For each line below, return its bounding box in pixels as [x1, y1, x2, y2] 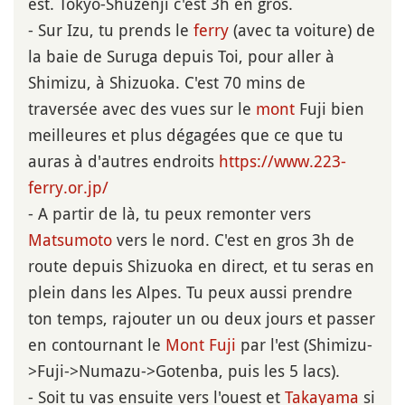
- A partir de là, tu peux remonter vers [28, 202, 311, 225]
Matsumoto [28, 229, 112, 251]
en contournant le [28, 334, 165, 356]
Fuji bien [295, 98, 364, 120]
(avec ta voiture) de [229, 19, 375, 42]
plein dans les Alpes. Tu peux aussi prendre [28, 281, 353, 304]
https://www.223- [219, 150, 346, 173]
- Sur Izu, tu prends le [28, 19, 193, 42]
